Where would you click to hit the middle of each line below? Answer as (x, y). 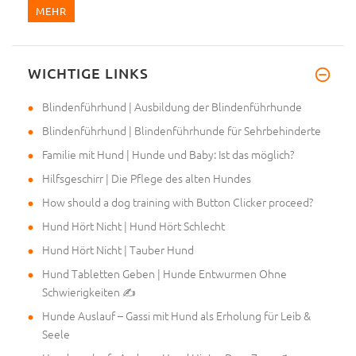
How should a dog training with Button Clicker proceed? (178, 202)
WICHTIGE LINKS (88, 73)
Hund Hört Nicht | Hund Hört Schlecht (133, 226)
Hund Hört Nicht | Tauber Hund (118, 250)
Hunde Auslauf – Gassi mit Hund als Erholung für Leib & (176, 316)
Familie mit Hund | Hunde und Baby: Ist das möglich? (168, 155)
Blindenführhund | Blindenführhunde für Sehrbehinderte (182, 131)
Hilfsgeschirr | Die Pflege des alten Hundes (147, 178)
